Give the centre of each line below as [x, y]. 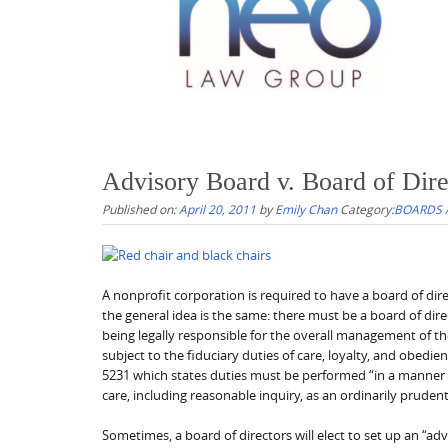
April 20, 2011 [217, 208]
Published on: [140, 208]
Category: [367, 208]
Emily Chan [306, 208]
